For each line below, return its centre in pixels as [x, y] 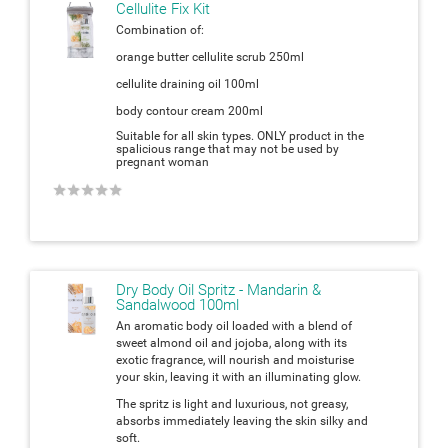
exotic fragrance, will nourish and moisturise [235, 359]
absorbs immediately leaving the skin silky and [242, 420]
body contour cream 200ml [189, 110]
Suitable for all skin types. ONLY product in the [240, 135]
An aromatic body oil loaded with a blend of [234, 325]
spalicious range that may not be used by [227, 148]
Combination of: [160, 29]
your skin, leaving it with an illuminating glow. [238, 376]
